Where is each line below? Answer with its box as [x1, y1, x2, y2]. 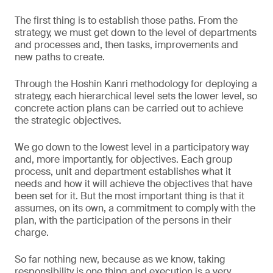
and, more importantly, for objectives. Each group [15, 153, 233, 166]
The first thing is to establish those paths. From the [15, 14, 238, 27]
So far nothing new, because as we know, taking [15, 253, 225, 266]
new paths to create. [15, 51, 105, 63]
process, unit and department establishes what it [15, 165, 231, 178]
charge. [15, 226, 49, 239]
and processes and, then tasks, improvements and [15, 38, 238, 51]
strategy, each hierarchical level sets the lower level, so [15, 90, 257, 102]
